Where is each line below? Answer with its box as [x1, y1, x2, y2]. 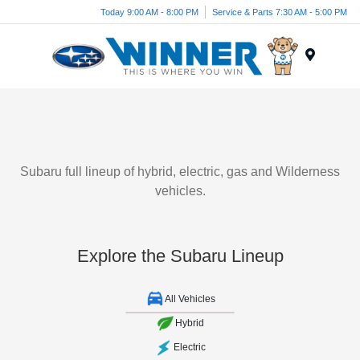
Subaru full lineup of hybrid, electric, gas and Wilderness [20, 165, 340, 178]
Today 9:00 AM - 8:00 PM [100, 6, 198, 17]
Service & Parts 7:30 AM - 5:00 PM [212, 6, 347, 17]
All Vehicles [164, 293, 215, 305]
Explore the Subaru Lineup [76, 246, 284, 266]
